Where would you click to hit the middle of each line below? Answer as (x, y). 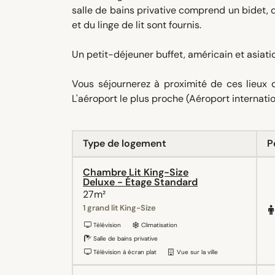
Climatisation (158, 225)
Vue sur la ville (196, 252)
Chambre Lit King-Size (136, 172)
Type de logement (125, 143)
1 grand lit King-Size (119, 207)
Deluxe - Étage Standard (140, 182)
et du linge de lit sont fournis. (137, 25)
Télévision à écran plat (124, 252)
